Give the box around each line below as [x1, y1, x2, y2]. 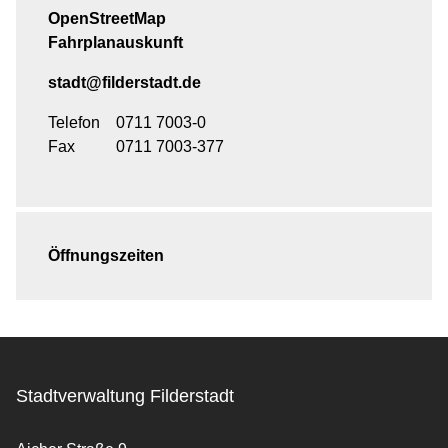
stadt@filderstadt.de [48, 74, 201, 92]
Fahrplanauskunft [48, 34, 183, 52]
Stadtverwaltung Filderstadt [16, 386, 234, 407]
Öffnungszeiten [48, 247, 164, 265]
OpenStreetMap [48, 10, 166, 28]
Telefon [48, 114, 100, 132]
